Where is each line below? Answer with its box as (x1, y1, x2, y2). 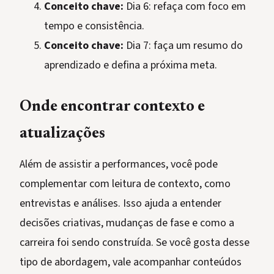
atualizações (20, 127, 105, 143)
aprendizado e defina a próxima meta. (44, 57, 217, 73)
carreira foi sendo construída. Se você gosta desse (20, 235, 250, 251)
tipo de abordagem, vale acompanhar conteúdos (20, 254, 242, 270)
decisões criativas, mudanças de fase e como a (20, 215, 234, 231)
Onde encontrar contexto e (20, 100, 205, 116)
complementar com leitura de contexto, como (20, 176, 231, 192)
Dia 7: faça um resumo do (124, 38, 243, 54)
